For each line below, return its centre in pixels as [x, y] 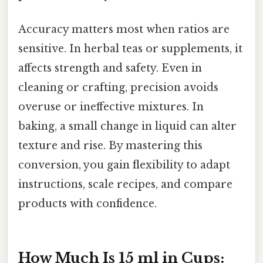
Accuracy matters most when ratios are [124, 30]
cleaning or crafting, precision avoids [118, 88]
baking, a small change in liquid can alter [127, 127]
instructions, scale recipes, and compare [125, 185]
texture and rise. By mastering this [110, 146]
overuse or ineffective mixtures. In [111, 107]
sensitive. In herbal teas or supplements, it [130, 49]
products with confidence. [87, 204]
